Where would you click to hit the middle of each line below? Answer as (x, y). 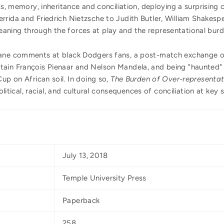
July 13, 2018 (85, 156)
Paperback (81, 201)
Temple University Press (104, 178)
